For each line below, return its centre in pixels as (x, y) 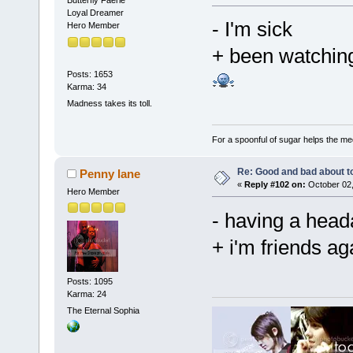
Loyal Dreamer (95, 13)
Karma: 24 (86, 294)
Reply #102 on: (275, 184)
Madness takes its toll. (109, 104)
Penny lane (110, 173)
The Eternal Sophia (103, 311)
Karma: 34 (86, 86)
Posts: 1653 (89, 74)
